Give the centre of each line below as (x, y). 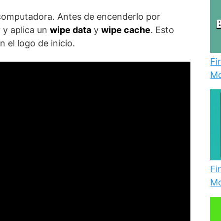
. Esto (162, 30)
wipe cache (126, 30)
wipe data (71, 30)
